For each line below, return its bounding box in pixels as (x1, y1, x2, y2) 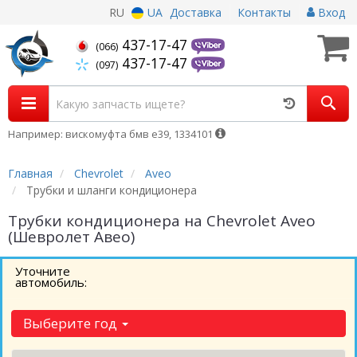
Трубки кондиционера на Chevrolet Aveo (8, 210, 316, 231)
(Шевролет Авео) (8, 226, 135, 247)
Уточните (15, 263, 70, 279)
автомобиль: (15, 274, 87, 290)
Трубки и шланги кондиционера (26, 182, 197, 198)
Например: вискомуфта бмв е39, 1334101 (8, 127, 215, 141)
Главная (8, 166, 53, 181)
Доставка (170, 5, 222, 20)
